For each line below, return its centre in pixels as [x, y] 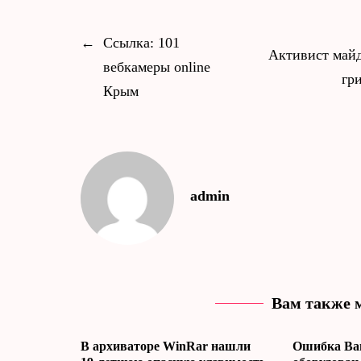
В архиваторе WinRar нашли [166, 346]
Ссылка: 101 [141, 42]
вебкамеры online [157, 66]
